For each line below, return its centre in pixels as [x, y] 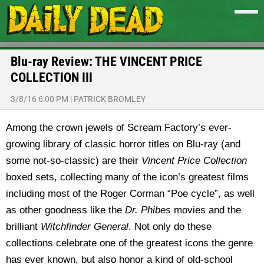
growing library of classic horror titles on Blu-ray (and [123, 144]
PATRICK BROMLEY [110, 99]
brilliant [23, 227]
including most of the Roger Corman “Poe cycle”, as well [130, 194]
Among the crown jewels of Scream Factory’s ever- [119, 128]
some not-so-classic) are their [74, 161]
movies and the [207, 210]
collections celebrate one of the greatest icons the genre [129, 243]
